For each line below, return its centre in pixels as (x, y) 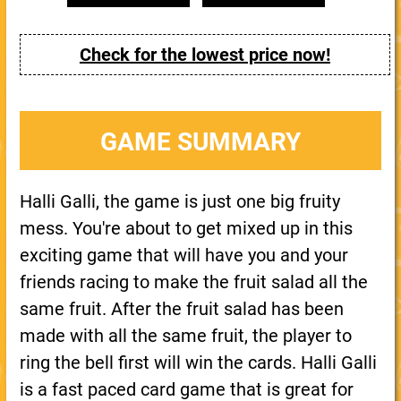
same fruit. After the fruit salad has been (181, 309)
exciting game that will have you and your (183, 255)
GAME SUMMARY (200, 142)
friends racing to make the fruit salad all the (193, 282)
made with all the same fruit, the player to (185, 336)
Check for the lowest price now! (205, 55)
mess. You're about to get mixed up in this (186, 228)
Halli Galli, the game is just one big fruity (179, 201)
